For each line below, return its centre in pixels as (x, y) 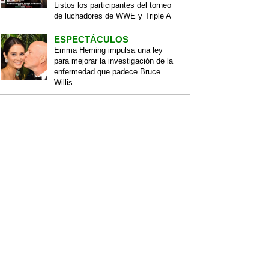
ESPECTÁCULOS (91, 39)
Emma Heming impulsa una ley (108, 50)
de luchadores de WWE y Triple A (113, 16)
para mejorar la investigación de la (113, 61)
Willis (63, 83)
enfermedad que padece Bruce (107, 72)
